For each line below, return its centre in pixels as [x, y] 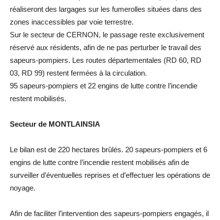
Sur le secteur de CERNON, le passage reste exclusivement [107, 34]
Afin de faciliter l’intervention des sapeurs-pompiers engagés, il [109, 213]
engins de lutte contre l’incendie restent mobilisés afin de [99, 162]
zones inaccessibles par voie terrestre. [72, 22]
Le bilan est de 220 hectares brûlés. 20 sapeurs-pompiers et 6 [109, 149]
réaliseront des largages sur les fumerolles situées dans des [106, 9]
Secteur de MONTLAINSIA [55, 124]
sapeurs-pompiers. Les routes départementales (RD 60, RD [106, 60]
